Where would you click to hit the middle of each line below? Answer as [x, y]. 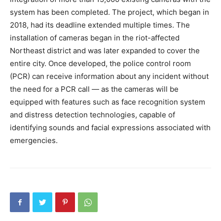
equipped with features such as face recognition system [108, 102]
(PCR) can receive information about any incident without [109, 76]
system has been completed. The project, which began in [110, 12]
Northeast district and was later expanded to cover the [105, 51]
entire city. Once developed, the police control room [100, 64]
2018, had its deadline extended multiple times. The [100, 25]
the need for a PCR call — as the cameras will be [94, 89]
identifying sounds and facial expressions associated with [110, 128]
